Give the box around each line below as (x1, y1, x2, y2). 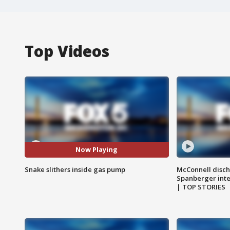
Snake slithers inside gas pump (25, 164, 125, 174)
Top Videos (25, 40, 109, 62)
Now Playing (75, 145, 118, 155)
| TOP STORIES (176, 182, 225, 191)
